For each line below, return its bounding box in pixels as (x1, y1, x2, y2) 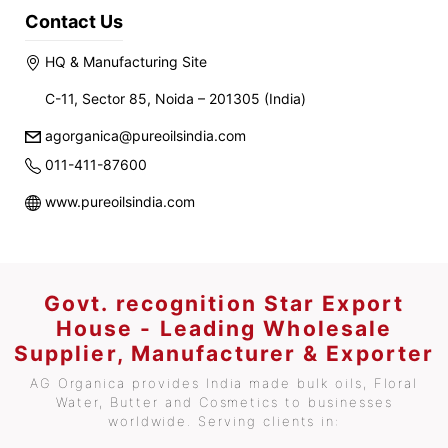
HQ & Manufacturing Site (41, 53, 207, 70)
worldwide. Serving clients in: (107, 413, 341, 429)
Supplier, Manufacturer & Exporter (13, 341, 435, 366)
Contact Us (25, 11, 123, 32)
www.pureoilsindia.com (41, 193, 195, 210)
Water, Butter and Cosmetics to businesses (55, 394, 393, 410)
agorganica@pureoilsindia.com (41, 127, 246, 144)
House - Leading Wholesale (55, 316, 393, 341)
